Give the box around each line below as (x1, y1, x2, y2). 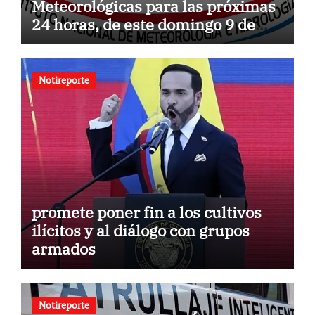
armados (31, 238, 96, 259)
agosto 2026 (31, 32, 119, 53)
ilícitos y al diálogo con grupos (31, 220, 250, 241)
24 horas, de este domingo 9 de (31, 13, 255, 34)
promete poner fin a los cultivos (31, 202, 262, 223)
